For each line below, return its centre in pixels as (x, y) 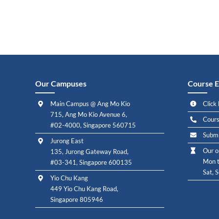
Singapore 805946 (77, 200)
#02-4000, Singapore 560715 (93, 125)
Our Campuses (61, 83)
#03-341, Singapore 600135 (91, 163)
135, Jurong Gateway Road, (90, 152)
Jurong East (67, 141)
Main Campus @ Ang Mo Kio (90, 104)
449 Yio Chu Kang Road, (85, 189)
